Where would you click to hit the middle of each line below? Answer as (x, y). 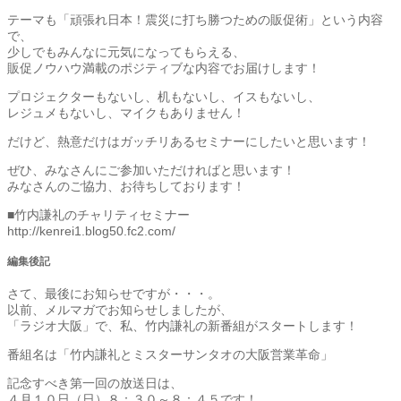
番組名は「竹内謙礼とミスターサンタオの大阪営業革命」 (170, 354)
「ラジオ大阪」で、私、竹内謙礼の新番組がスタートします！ (183, 325)
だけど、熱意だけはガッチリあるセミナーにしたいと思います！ (189, 141)
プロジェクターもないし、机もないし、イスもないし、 (164, 96)
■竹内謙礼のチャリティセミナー (98, 214)
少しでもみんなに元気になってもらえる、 (126, 51)
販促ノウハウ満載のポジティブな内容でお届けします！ (164, 68)
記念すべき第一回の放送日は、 (95, 383)
